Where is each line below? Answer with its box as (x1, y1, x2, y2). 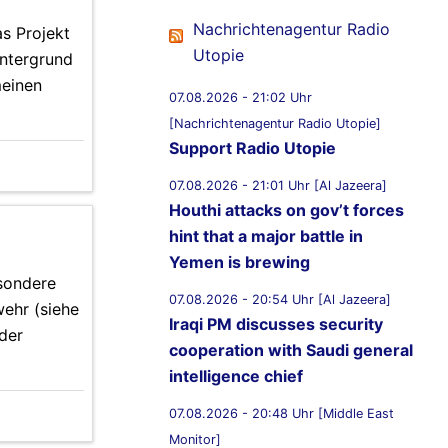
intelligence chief (169, 366, 303, 387)
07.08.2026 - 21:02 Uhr (169, 90, 312, 106)
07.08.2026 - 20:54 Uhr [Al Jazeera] (169, 292, 391, 308)
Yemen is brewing (169, 252, 310, 273)
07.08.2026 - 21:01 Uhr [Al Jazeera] (169, 178, 387, 194)
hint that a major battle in (169, 226, 363, 247)
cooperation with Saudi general (169, 340, 413, 361)
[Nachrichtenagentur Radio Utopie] (169, 116, 381, 132)
